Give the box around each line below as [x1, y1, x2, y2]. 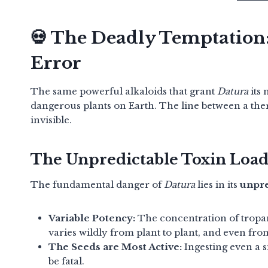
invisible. [31, 114, 72, 126]
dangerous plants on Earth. [31, 99, 157, 111]
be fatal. [48, 255, 84, 267]
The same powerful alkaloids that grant [31, 85, 217, 97]
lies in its [195, 178, 240, 190]
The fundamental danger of [31, 178, 164, 190]
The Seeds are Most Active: [48, 240, 182, 252]
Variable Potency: [48, 212, 135, 224]
